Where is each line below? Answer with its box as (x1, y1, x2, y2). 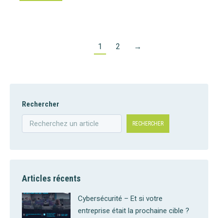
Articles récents (22, 173, 81, 183)
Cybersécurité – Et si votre (78, 194, 163, 203)
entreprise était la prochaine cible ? (78, 206, 189, 215)
